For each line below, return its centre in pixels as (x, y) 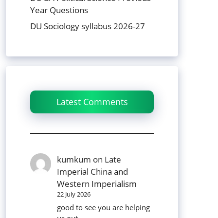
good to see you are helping (104, 207)
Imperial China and (93, 172)
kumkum (74, 160)
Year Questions (59, 10)
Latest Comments (92, 102)
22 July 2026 (74, 194)
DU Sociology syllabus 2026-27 (88, 26)
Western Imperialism (97, 184)
